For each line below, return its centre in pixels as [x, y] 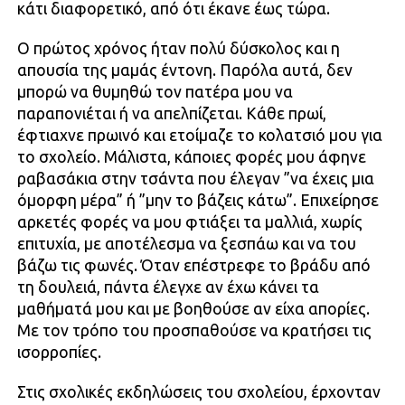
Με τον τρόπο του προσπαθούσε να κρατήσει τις [194, 330]
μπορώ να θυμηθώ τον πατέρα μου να [155, 92]
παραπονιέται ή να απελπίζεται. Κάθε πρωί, [171, 113]
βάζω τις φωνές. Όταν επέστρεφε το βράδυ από [193, 265]
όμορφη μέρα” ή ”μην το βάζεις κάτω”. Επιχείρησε [198, 200]
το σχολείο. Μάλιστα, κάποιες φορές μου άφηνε [191, 157]
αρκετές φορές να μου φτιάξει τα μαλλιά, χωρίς [189, 222]
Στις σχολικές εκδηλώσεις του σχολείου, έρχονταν [198, 392]
